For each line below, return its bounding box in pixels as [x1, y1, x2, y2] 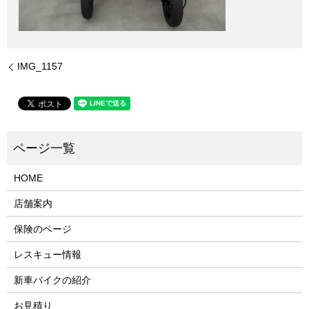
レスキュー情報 [13, 249, 81, 261]
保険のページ [13, 223, 72, 235]
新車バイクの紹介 [13, 275, 91, 286]
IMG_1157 [17, 61, 63, 72]
